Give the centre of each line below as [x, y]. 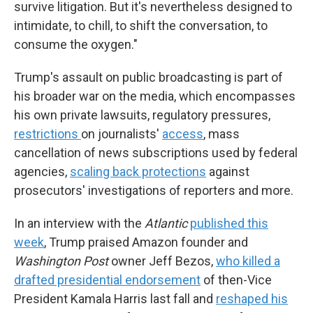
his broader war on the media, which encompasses [155, 96]
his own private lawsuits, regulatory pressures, [142, 115]
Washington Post [61, 261]
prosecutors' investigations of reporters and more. [154, 190]
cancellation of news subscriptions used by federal [156, 153]
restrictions [48, 134]
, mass [221, 134]
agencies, [42, 172]
